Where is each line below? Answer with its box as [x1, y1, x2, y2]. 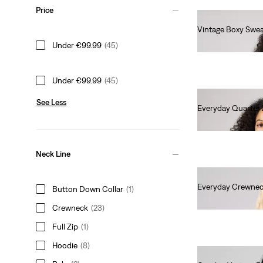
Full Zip [52, 221, 79, 231]
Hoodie [52, 240, 78, 250]
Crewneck [52, 203, 89, 213]
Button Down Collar [52, 184, 124, 194]
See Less [36, 97, 67, 107]
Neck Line [36, 149, 71, 159]
